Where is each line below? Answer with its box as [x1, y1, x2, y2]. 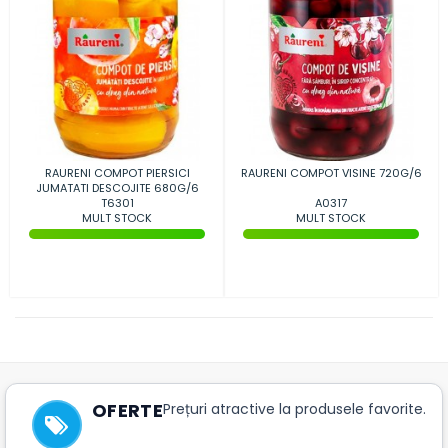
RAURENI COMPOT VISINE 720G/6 [240, 164, 422, 181]
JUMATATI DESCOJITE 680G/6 [35, 179, 199, 196]
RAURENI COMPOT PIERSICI [44, 164, 190, 181]
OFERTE [92, 398, 163, 424]
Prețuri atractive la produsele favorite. [163, 399, 426, 420]
